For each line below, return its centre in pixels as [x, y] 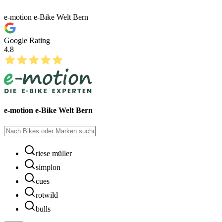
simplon [48, 167]
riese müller [54, 153]
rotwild [47, 195]
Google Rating [27, 40]
